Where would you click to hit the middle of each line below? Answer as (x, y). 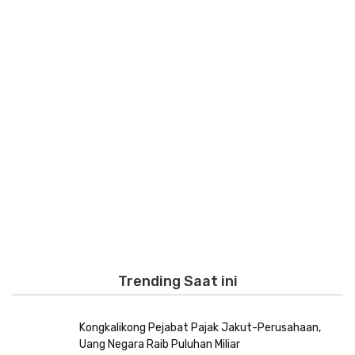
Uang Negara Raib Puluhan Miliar (160, 345)
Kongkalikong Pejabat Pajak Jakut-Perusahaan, (200, 328)
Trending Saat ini (177, 282)
